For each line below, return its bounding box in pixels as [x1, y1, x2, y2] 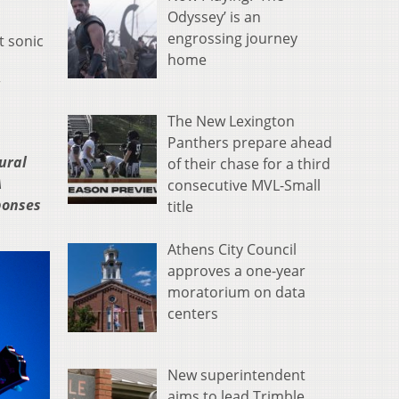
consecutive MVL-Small [167, 175, 321, 196]
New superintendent [167, 365, 305, 386]
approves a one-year [167, 261, 305, 281]
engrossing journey [167, 28, 297, 49]
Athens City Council [167, 240, 297, 260]
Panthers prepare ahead [167, 133, 332, 153]
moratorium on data [167, 282, 305, 303]
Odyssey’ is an [167, 7, 261, 28]
